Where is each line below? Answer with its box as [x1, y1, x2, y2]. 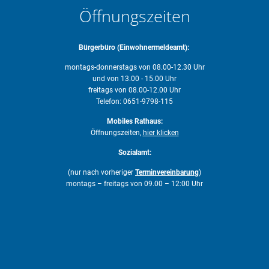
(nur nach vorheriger [68, 168, 135, 177]
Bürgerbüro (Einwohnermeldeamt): [78, 43, 191, 52]
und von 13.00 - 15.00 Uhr [92, 74, 177, 83]
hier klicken [142, 128, 179, 137]
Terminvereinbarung [135, 168, 199, 177]
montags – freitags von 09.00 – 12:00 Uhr [66, 179, 203, 188]
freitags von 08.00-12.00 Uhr [88, 85, 181, 94]
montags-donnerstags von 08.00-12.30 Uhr [64, 62, 205, 71]
